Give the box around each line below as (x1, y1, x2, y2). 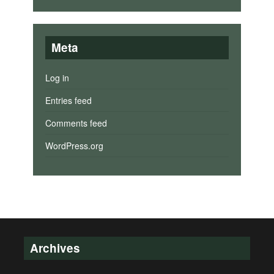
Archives (29, 239, 80, 256)
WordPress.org (45, 139, 103, 152)
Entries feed (45, 94, 92, 106)
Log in (45, 71, 69, 84)
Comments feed (45, 116, 107, 129)
